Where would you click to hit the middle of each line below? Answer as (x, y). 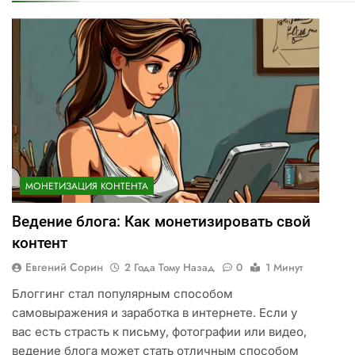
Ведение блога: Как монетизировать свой (161, 222)
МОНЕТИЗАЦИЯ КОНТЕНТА (86, 187)
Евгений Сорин (64, 267)
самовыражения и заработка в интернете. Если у (154, 313)
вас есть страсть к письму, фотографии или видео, (159, 332)
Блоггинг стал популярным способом (122, 294)
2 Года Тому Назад (169, 268)
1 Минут (284, 268)
